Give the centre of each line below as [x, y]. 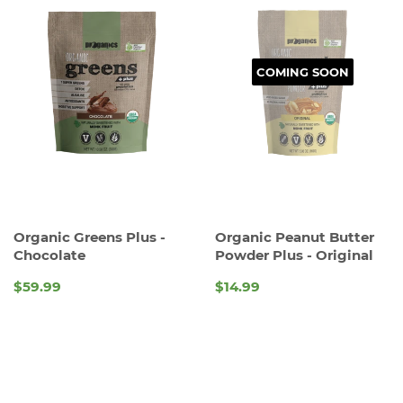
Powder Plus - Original [294, 255]
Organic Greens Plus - [90, 237]
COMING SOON [302, 72]
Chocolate [49, 255]
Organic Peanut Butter [295, 237]
